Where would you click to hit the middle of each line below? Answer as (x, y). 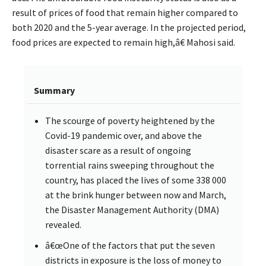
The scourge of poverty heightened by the (130, 121)
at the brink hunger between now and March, (136, 195)
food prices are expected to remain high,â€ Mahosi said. (123, 42)
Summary (54, 91)
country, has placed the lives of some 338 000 (136, 180)
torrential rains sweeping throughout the (130, 165)
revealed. (63, 225)
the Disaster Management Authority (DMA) (132, 210)
